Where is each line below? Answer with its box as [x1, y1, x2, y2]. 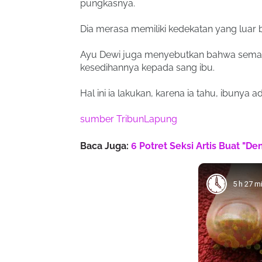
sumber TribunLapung [80, 113, 177, 125]
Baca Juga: [80, 140, 131, 151]
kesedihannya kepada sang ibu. [80, 62, 215, 73]
